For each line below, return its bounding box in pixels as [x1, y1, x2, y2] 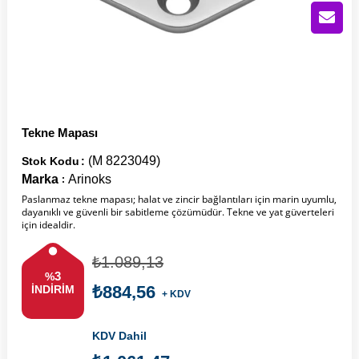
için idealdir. [21, 218, 75, 232]
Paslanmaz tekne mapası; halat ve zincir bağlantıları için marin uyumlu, [21, 192, 337, 207]
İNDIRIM [30, 283, 75, 296]
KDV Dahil [91, 329, 147, 343]
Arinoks [67, 172, 111, 187]
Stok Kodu [21, 155, 79, 168]
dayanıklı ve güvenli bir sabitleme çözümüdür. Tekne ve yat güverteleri [21, 205, 334, 220]
